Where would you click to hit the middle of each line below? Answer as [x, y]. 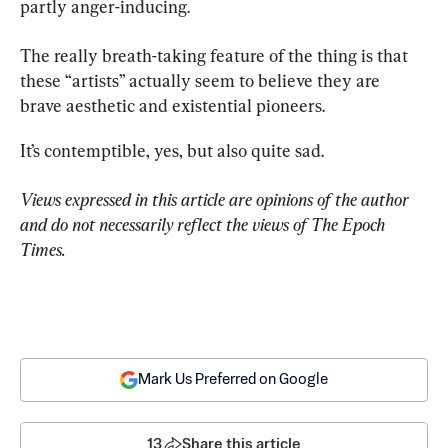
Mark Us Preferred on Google [233, 380]
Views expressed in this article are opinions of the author [216, 200]
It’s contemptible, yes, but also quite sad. [172, 151]
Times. [43, 250]
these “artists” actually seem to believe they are [202, 81]
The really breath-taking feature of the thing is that [216, 56]
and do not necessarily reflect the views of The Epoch [204, 225]
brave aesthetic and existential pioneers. [172, 106]
